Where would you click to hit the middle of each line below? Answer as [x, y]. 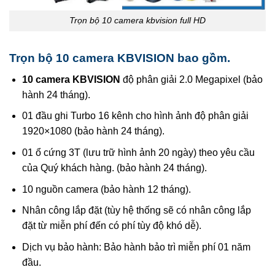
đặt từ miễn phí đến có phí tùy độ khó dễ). [111, 226]
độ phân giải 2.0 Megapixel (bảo [191, 79]
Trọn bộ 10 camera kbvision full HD [137, 21]
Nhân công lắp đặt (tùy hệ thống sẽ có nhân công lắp [136, 211]
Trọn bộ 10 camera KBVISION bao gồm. [120, 58]
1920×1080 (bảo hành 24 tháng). [93, 131]
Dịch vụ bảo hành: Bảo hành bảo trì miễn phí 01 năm [136, 247]
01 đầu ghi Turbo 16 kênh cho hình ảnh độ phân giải [135, 116]
